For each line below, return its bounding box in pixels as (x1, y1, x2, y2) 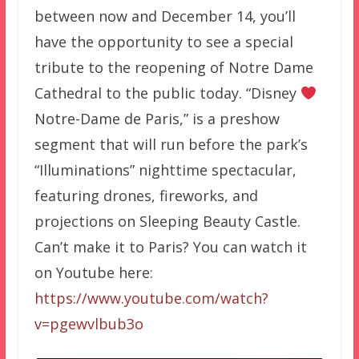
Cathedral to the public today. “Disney (34, 83, 301, 103)
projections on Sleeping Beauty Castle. (34, 212, 301, 232)
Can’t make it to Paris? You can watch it (34, 237, 307, 257)
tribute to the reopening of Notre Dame (34, 58, 313, 78)
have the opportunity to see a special (34, 32, 293, 52)
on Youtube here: (34, 263, 153, 283)
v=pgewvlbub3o (34, 314, 143, 334)
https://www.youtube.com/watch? (34, 288, 268, 309)
